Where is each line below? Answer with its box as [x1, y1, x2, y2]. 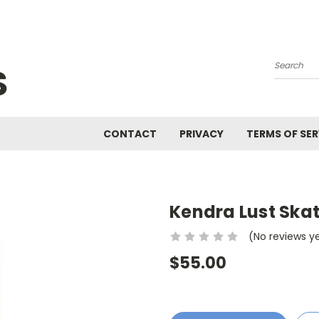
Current [169, 294, 209, 308]
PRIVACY [179, 127, 224, 141]
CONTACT [103, 127, 157, 141]
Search [274, 63, 309, 78]
